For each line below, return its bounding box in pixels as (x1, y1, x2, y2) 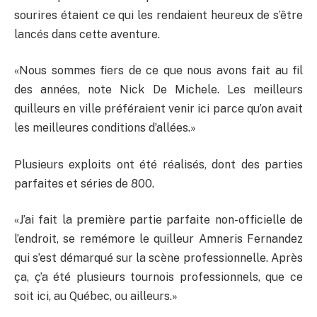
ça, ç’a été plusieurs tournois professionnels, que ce (14, 270, 303, 284)
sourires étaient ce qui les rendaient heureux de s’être (14, 8, 303, 22)
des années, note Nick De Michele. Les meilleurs (14, 83, 303, 97)
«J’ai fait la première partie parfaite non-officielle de (14, 213, 303, 227)
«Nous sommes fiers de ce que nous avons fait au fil (14, 64, 303, 78)
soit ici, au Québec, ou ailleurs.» (14, 289, 178, 304)
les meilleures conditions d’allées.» (14, 121, 196, 135)
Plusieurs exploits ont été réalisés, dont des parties (14, 157, 303, 171)
